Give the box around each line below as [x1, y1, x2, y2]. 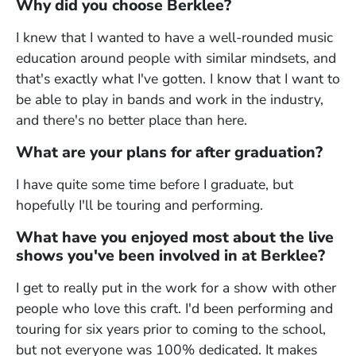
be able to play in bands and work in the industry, [16, 90, 323, 110]
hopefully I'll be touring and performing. [16, 195, 263, 215]
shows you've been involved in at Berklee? [16, 245, 325, 267]
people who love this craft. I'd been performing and [16, 299, 333, 319]
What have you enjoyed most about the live [16, 226, 334, 249]
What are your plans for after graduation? [16, 141, 323, 164]
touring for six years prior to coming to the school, [16, 319, 326, 339]
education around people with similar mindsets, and [16, 48, 336, 68]
